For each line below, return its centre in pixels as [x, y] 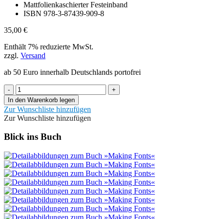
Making [27, 88]
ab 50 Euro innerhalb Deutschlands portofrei [72, 72]
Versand [33, 55]
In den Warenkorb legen [41, 100]
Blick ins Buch [33, 137]
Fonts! [25, 97]
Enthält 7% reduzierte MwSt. [49, 46]
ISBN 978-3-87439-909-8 [64, 13]
